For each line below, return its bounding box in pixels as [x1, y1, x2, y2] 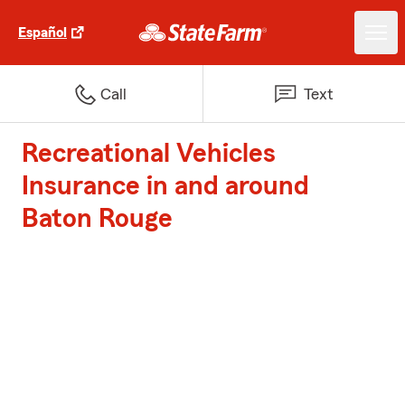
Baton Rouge [22, 205, 173, 232]
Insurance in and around [22, 173, 309, 200]
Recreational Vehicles [22, 140, 276, 167]
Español [18, 25, 67, 40]
